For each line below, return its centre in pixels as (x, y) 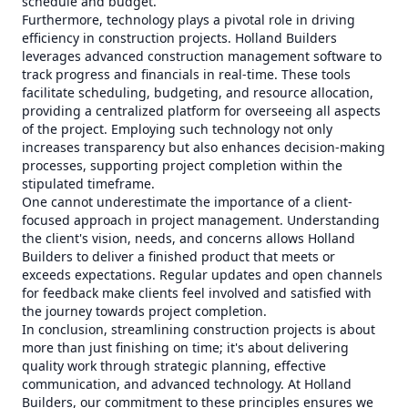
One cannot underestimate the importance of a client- (187, 202)
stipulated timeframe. (88, 184)
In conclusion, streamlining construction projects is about (199, 329)
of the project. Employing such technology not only (177, 129)
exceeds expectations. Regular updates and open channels (202, 275)
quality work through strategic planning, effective (174, 366)
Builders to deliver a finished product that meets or (178, 256)
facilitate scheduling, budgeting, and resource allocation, (198, 92)
